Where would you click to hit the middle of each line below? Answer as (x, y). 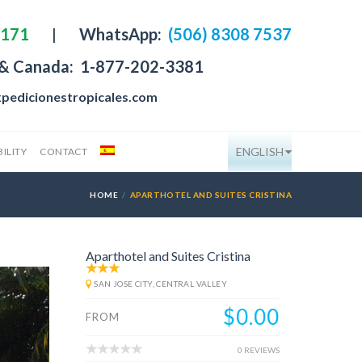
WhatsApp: (122, 34)
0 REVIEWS (259, 350)
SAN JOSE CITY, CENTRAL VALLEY (161, 284)
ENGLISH (260, 152)
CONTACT (64, 152)
